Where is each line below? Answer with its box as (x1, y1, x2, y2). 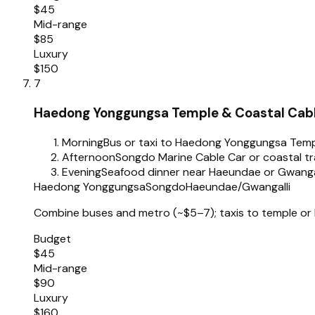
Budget (34, 231, 71, 246)
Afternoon (62, 149, 115, 165)
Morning (62, 134, 103, 150)
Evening (62, 164, 101, 179)
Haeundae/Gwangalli (186, 179, 290, 194)
